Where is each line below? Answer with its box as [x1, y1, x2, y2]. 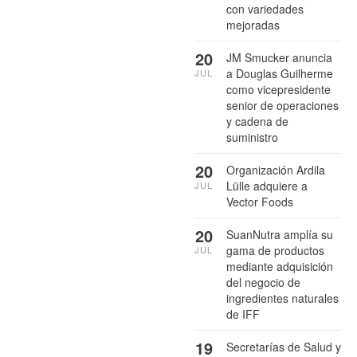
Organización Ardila [226, 162, 325, 178]
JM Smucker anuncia [226, 49, 332, 66]
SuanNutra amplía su [226, 226, 333, 243]
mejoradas [226, 17, 280, 33]
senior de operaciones [226, 97, 339, 114]
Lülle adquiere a [226, 178, 308, 194]
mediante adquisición [226, 258, 333, 275]
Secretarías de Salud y [226, 339, 341, 355]
